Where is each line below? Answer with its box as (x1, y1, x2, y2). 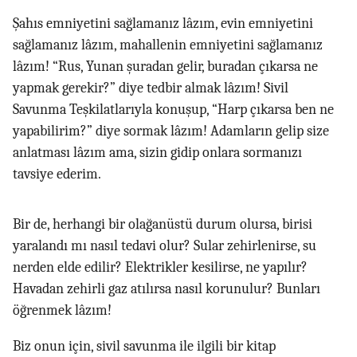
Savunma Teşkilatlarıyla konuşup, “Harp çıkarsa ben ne (13, 101, 334, 118)
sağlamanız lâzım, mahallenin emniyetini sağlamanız (13, 37, 323, 53)
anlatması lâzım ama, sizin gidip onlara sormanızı (13, 144, 302, 161)
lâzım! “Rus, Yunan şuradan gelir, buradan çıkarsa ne (13, 58, 318, 75)
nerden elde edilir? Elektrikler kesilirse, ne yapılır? (13, 259, 308, 276)
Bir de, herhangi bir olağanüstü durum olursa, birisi (13, 216, 312, 233)
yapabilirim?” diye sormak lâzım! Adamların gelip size (13, 123, 329, 139)
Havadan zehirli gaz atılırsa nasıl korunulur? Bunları (13, 280, 320, 297)
